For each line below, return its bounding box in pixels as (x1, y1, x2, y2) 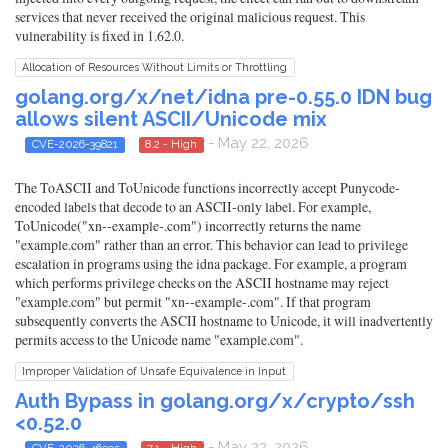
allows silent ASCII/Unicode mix (15, 106, 327, 131)
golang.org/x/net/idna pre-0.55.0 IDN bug (15, 84, 432, 109)
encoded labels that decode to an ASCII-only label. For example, (15, 197, 371, 217)
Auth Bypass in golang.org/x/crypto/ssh (15, 389, 415, 414)
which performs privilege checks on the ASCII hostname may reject (15, 273, 389, 293)
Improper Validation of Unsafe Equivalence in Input (22, 365, 287, 378)
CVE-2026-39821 (31, 136, 118, 151)
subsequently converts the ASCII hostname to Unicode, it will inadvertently (15, 311, 433, 331)
